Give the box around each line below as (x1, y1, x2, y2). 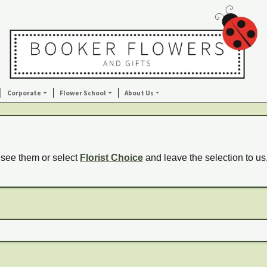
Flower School (59, 89, 106, 97)
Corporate (7, 89, 42, 97)
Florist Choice (80, 153, 143, 163)
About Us (124, 89, 154, 97)
